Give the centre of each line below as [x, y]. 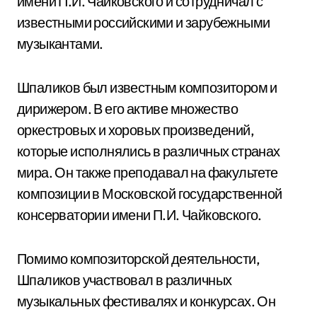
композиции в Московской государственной [150, 194]
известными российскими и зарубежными [144, 22]
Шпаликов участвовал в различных [125, 280]
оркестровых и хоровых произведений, [136, 130]
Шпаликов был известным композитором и [147, 87]
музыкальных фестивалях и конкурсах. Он [146, 301]
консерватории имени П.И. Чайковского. [139, 215]
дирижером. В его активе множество [128, 109]
